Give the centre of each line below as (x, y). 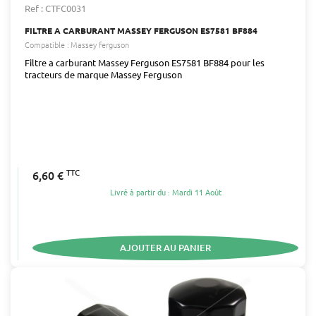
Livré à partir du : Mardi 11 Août (165, 192)
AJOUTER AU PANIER (165, 247)
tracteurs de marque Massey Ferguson (103, 74)
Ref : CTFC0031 (55, 8)
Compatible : (47, 44)
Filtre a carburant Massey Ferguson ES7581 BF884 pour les (145, 62)
